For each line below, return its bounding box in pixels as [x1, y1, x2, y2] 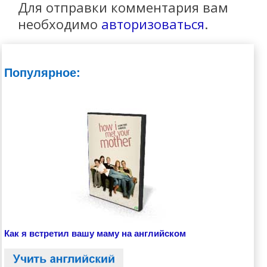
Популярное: [4, 66, 81, 79]
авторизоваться [101, 14, 205, 33]
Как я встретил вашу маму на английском [4, 228, 187, 238]
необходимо [18, 14, 102, 33]
